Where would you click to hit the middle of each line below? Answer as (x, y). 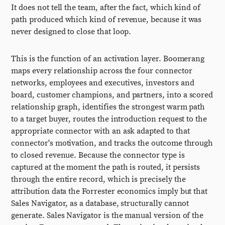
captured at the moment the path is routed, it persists (106, 167)
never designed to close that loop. (71, 32)
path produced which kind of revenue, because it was (106, 20)
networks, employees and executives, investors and (103, 83)
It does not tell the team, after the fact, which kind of (106, 8)
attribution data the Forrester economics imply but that (109, 191)
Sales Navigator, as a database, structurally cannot (100, 203)
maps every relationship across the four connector (102, 71)
